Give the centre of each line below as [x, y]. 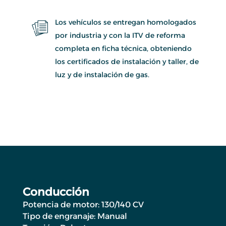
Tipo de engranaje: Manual [75, 216]
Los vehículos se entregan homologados [125, 22]
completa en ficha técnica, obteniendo [123, 48]
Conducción [56, 192]
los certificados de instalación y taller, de [127, 61]
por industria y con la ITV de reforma [120, 35]
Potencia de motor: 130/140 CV [83, 204]
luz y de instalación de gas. [102, 74]
